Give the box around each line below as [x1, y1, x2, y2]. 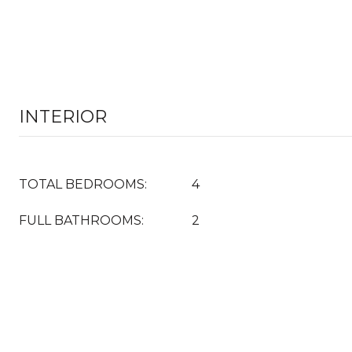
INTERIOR [19, 106, 107, 127]
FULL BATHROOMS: [19, 213, 144, 228]
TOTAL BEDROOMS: [19, 177, 147, 192]
